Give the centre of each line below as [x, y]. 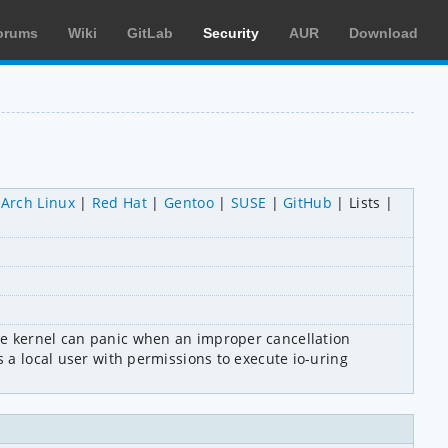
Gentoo [189, 202]
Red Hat [119, 202]
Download [383, 33]
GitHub [308, 202]
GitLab [150, 33]
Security [231, 33]
